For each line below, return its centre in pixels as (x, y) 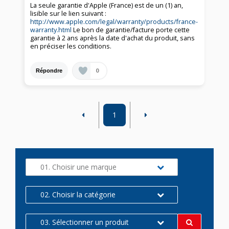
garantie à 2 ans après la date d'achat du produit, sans (113, 38)
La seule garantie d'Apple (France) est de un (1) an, (107, 6)
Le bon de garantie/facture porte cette (131, 30)
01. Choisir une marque (78, 167)
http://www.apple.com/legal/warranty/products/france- (114, 22)
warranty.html (51, 30)
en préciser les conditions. (71, 47)
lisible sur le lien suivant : (68, 14)
